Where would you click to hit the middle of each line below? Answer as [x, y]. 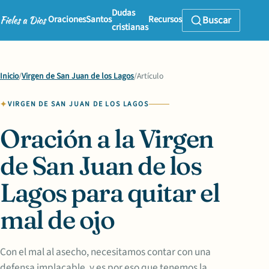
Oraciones [67, 19]
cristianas [130, 27]
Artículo [150, 76]
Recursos [165, 19]
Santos [98, 19]
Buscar [217, 20]
